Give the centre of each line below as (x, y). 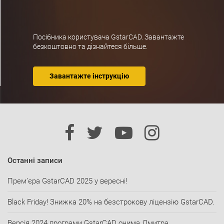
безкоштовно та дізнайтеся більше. (90, 47)
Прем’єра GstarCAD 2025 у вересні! (67, 181)
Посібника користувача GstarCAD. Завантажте (108, 37)
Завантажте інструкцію (89, 76)
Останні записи (35, 161)
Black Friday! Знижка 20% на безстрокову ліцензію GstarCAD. (111, 202)
